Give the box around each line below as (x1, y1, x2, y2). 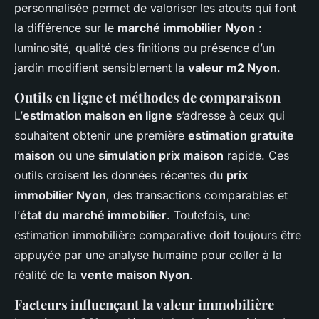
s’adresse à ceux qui (172, 108, 285, 122)
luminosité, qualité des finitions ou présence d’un (14, 40, 275, 55)
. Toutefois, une (167, 207, 250, 222)
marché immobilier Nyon (117, 20, 255, 35)
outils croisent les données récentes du (14, 167, 226, 182)
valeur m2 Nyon (188, 60, 277, 75)
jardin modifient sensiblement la (14, 60, 188, 75)
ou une (55, 147, 98, 162)
